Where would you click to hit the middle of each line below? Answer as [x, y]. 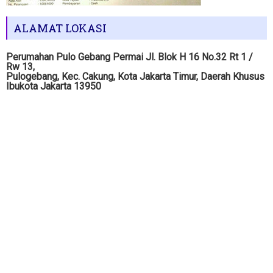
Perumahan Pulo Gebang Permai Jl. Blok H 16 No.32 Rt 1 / [129, 57]
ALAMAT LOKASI [60, 28]
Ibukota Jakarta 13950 [54, 86]
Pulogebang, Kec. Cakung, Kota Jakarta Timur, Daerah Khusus [135, 76]
